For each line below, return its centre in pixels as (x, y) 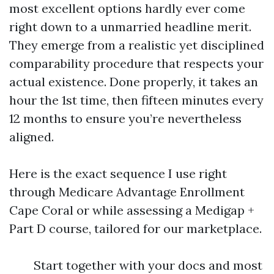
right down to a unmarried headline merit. (130, 27)
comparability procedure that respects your (136, 63)
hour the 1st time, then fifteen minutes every (136, 100)
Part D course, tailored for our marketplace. (135, 228)
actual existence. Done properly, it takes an (134, 82)
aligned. (31, 137)
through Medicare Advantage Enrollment (127, 192)
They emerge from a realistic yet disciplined (137, 45)
